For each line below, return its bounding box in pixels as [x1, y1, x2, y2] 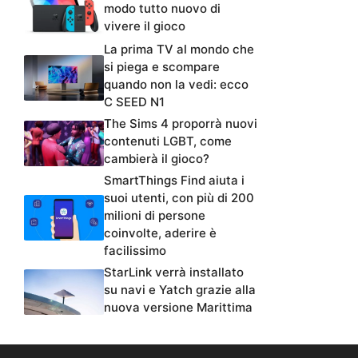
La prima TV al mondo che [104, 41, 254, 57]
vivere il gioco [104, 18, 185, 34]
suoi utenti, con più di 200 [104, 189, 254, 205]
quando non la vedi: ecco [104, 76, 249, 92]
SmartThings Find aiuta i [104, 172, 245, 188]
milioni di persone [104, 207, 205, 223]
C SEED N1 [104, 93, 165, 109]
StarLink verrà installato [104, 264, 244, 280]
